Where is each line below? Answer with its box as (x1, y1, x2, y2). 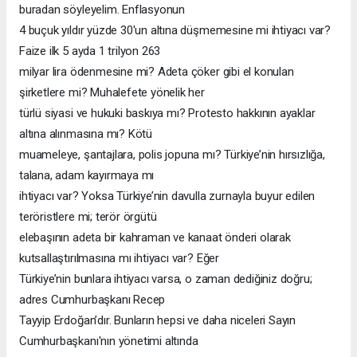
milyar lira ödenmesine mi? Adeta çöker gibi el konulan (19, 64, 294, 79)
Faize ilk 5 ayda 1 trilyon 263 (19, 43, 161, 58)
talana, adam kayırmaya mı (19, 167, 155, 182)
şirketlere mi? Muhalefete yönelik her (19, 84, 205, 100)
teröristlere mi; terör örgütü (19, 209, 157, 224)
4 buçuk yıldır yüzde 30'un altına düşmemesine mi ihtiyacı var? (19, 22, 331, 37)
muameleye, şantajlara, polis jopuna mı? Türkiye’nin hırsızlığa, (19, 147, 325, 162)
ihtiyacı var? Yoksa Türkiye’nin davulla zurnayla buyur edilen (19, 188, 316, 203)
